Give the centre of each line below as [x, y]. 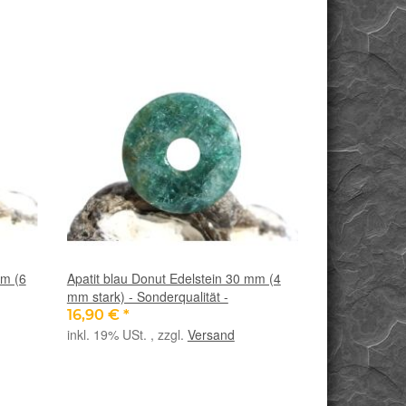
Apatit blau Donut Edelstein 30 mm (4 [174, 279]
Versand [211, 335]
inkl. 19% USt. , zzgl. [127, 335]
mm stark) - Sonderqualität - [147, 297]
